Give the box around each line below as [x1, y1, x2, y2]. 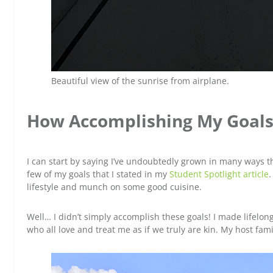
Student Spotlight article [169, 168, 269, 180]
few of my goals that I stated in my [27, 168, 169, 180]
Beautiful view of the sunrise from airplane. [51, 75, 229, 87]
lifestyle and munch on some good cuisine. [27, 181, 202, 193]
